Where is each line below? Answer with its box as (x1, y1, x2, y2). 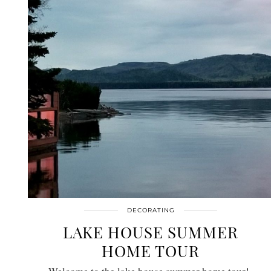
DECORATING (126, 206, 175, 214)
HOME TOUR (102, 240, 200, 261)
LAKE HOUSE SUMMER (63, 221, 238, 243)
